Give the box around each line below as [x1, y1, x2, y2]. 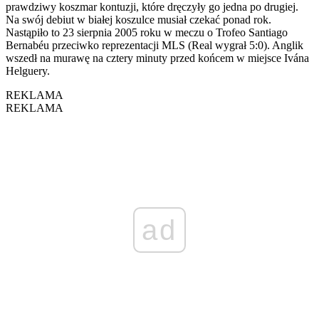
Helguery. [6, 64, 50, 77]
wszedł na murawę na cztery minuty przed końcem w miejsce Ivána [6, 51, 309, 64]
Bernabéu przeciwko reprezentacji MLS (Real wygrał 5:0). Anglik [6, 38, 303, 51]
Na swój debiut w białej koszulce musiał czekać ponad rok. [6, 13, 271, 26]
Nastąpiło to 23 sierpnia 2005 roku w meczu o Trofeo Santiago [6, 26, 288, 38]
